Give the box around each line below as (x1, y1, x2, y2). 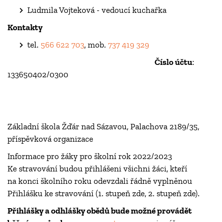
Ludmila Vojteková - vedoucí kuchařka (27, 5, 166, 15)
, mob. (84, 40, 108, 50)
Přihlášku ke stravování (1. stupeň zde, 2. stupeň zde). (7, 188, 200, 199)
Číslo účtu (7, 57, 192, 67)
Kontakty (7, 22, 44, 33)
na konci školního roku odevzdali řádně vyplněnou (7, 176, 192, 186)
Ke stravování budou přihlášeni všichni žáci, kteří (7, 164, 187, 174)
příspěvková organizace (7, 134, 93, 144)
